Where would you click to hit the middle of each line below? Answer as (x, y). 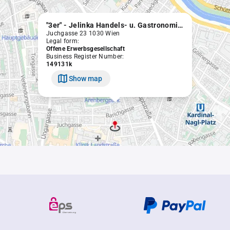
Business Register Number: (85, 56)
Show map (85, 78)
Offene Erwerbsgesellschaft (85, 49)
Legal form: (63, 41)
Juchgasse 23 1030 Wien (83, 33)
